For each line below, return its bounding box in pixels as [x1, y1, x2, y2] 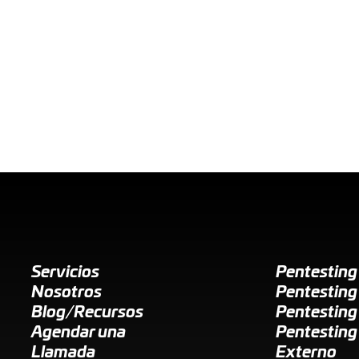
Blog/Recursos [31, 304, 144, 321]
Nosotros [31, 284, 103, 301]
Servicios [31, 264, 100, 280]
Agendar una [31, 324, 127, 341]
